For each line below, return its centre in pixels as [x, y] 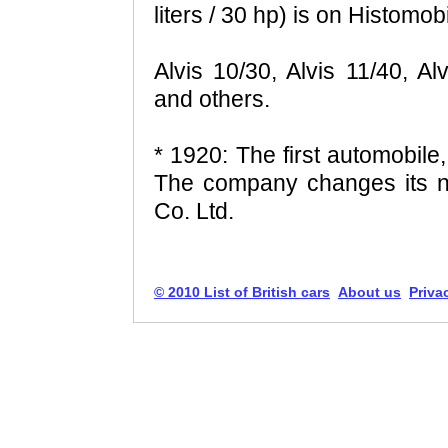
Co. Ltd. [194, 211]
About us [369, 292]
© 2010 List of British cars [242, 292]
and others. [212, 99]
